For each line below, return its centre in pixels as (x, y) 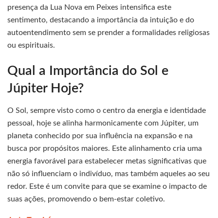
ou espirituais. (31, 45)
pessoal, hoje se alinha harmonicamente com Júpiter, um (103, 123)
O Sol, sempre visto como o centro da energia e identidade (107, 111)
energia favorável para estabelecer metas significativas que (107, 161)
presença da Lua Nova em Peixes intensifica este (89, 7)
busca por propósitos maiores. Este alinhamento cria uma (105, 149)
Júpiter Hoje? (45, 89)
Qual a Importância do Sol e (88, 71)
